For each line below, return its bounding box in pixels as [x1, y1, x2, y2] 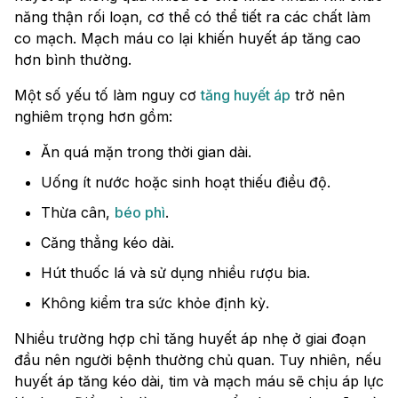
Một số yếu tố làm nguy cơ [14, 86, 201, 105]
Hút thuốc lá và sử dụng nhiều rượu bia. [41, 264, 310, 283]
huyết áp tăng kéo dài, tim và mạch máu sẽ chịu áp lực [14, 372, 384, 391]
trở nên [291, 86, 345, 105]
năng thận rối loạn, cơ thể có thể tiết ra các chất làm [14, 8, 370, 27]
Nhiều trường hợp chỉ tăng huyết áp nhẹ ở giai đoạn [14, 330, 366, 348]
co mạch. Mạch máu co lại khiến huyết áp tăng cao [14, 29, 361, 48]
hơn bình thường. [14, 51, 131, 69]
